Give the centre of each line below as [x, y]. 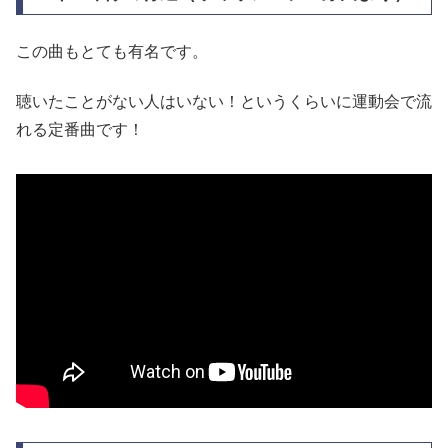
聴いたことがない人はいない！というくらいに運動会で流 [224, 102]
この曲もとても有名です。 [112, 51]
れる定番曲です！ [80, 130]
